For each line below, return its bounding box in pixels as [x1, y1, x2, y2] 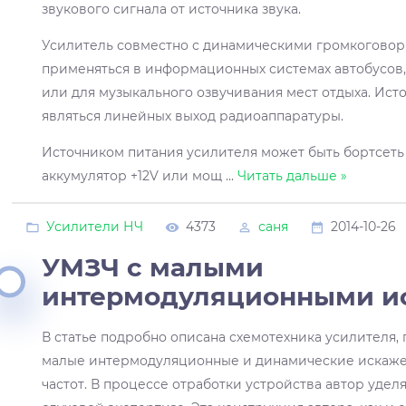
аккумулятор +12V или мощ [42, 167, 227, 184]
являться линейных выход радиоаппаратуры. [42, 107, 344, 124]
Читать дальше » [237, 167, 348, 184]
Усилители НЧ [46, 217, 143, 235]
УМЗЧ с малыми [42, 251, 265, 283]
